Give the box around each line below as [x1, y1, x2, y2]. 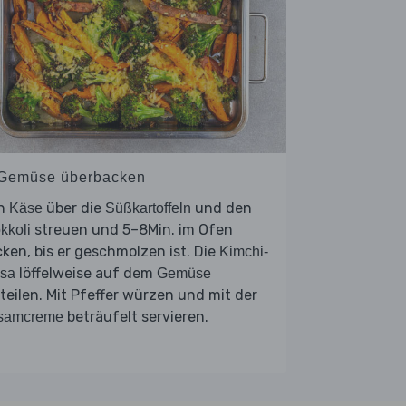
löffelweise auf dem [15, 264, 157, 282]
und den [191, 198, 252, 217]
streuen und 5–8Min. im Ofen [31, 220, 233, 238]
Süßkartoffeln [105, 199, 191, 216]
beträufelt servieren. [63, 307, 208, 325]
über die [43, 198, 105, 217]
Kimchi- [219, 243, 268, 259]
